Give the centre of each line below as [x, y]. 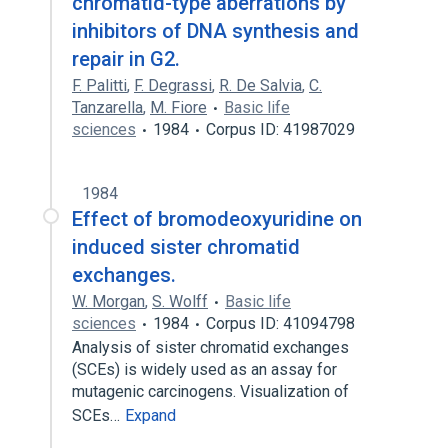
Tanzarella [107, 107]
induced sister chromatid [186, 247]
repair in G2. [126, 59]
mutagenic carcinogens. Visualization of [210, 391]
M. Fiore [178, 107]
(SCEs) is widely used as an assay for [204, 369]
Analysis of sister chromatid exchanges [210, 347]
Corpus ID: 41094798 [280, 323]
